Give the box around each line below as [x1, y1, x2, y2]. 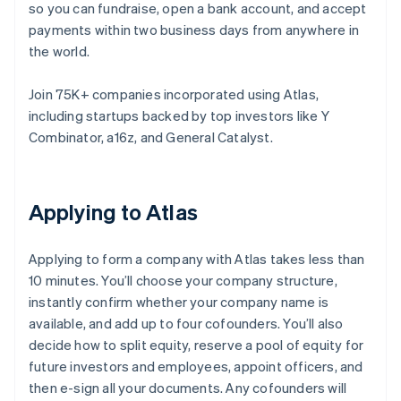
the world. [29, 42, 90, 61]
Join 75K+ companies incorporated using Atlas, [29, 85, 320, 104]
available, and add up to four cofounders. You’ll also [29, 314, 344, 333]
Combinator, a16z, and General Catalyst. [29, 128, 273, 147]
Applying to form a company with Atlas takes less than [29, 250, 365, 269]
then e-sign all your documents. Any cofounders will [29, 379, 347, 397]
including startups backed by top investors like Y [29, 107, 329, 125]
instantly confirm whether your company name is [29, 293, 329, 311]
